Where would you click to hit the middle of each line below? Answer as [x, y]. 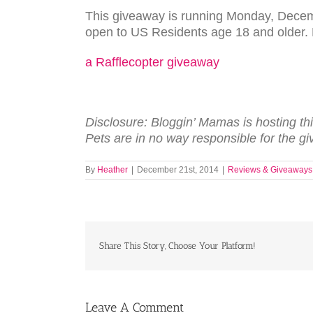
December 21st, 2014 [178, 170]
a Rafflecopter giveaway [152, 62]
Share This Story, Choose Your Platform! [177, 246]
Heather [112, 170]
